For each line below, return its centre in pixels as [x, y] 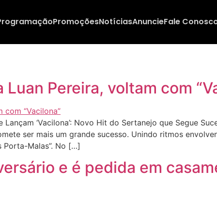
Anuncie [148, 22]
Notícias [115, 22]
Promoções [76, 22]
